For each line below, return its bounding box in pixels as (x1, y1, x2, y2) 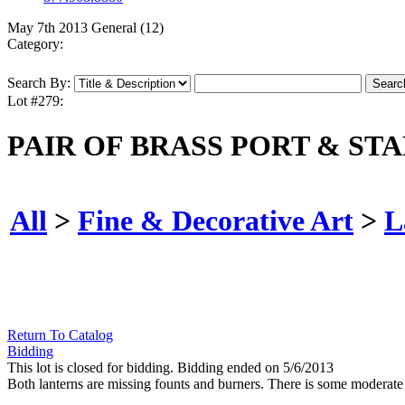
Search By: (7, 75, 71, 91)
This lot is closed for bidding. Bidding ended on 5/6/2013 (7, 360, 334, 376)
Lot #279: (7, 93, 63, 109)
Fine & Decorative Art (78, 203, 353, 237)
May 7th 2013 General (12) (7, 20, 164, 36)
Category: (7, 36, 63, 52)
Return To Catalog (7, 327, 113, 344)
